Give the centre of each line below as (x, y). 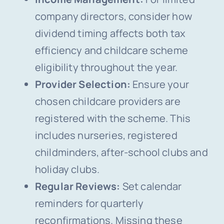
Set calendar (152, 186)
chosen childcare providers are (107, 101)
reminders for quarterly (89, 203)
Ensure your (160, 84)
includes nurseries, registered (106, 135)
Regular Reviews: (78, 186)
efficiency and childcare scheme (111, 50)
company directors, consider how (113, 16)
